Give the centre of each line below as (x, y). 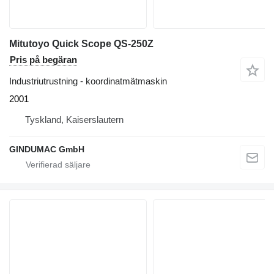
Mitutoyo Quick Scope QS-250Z (81, 43)
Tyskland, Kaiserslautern (74, 119)
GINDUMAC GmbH (47, 149)
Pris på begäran (43, 59)
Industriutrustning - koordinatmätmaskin (88, 81)
